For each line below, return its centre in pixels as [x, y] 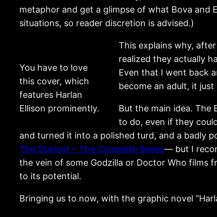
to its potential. [50, 176]
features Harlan [51, 94]
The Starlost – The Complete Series [92, 149]
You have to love [54, 67]
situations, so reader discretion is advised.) [107, 23]
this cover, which [54, 81]
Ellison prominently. [59, 108]
